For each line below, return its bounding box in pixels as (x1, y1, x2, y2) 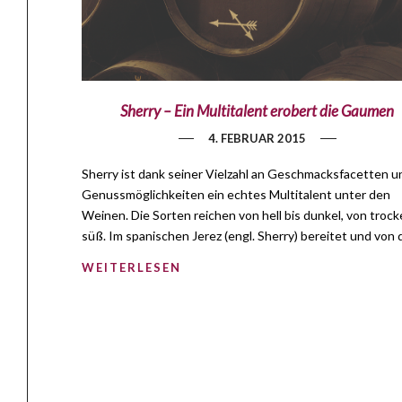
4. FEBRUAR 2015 (208, 130, 307, 145)
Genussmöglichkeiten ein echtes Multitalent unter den (82, 186, 390, 202)
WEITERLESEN (82, 259, 181, 275)
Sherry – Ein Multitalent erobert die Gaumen (120, 100, 395, 120)
